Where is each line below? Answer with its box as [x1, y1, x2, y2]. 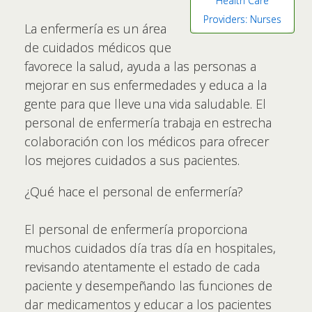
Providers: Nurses [203, 13, 281, 26]
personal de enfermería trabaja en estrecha [24, 114, 272, 131]
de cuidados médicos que [24, 39, 171, 56]
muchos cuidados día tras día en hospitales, [24, 240, 276, 256]
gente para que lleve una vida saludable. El [24, 95, 266, 112]
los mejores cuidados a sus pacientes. [24, 152, 243, 169]
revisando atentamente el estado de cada [24, 258, 260, 275]
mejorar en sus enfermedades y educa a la [24, 77, 267, 93]
